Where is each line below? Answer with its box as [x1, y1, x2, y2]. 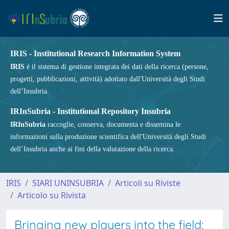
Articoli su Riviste [115, 177, 180, 189]
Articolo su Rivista [17, 190, 86, 201]
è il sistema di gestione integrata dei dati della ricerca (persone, [25, 63, 209, 71]
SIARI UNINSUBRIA [32, 177, 104, 189]
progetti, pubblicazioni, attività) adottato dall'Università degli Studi [10, 75, 205, 83]
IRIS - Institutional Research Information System [10, 49, 180, 58]
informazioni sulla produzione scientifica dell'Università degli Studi [10, 133, 206, 141]
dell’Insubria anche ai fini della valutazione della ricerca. [10, 145, 175, 153]
